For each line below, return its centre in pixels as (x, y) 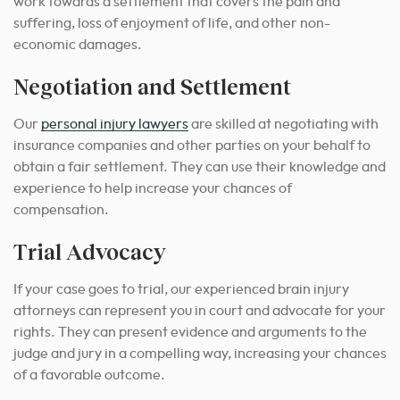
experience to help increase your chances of (153, 189)
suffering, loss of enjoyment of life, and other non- (172, 24)
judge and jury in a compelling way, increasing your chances (200, 354)
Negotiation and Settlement (152, 87)
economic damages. (78, 45)
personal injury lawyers (115, 125)
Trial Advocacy (89, 252)
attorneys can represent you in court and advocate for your (200, 311)
